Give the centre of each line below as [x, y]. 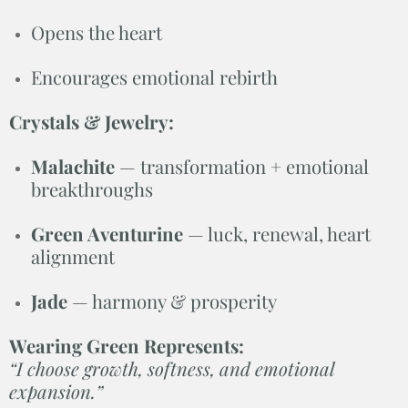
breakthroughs [92, 189]
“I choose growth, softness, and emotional [172, 368]
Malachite [73, 166]
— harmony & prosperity [172, 301]
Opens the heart [97, 32]
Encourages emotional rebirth [154, 76]
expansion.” [56, 391]
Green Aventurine [107, 233]
